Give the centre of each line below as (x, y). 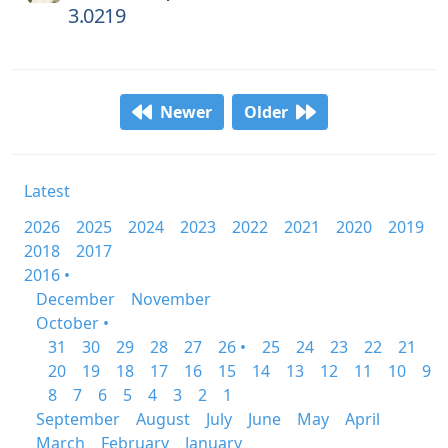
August (163, 419)
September (78, 419)
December (75, 299)
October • (72, 323)
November (171, 299)
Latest (47, 191)
